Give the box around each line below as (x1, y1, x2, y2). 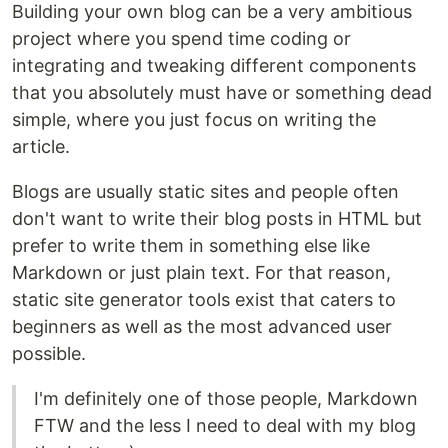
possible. (12, 343, 86, 365)
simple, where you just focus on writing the (12, 109, 376, 131)
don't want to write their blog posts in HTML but (12, 208, 422, 230)
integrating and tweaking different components (12, 55, 416, 77)
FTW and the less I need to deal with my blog (34, 415, 416, 437)
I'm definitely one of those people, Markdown (34, 388, 418, 410)
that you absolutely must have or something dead (12, 82, 432, 104)
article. (12, 136, 70, 158)
